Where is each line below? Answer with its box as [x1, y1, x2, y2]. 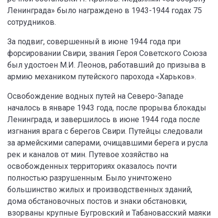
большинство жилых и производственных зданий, [7, 185, 192, 194]
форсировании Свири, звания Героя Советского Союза [7, 49, 207, 58]
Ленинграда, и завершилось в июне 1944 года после [7, 115, 200, 124]
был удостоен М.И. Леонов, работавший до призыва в [7, 60, 206, 70]
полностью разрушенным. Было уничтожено [7, 173, 172, 182]
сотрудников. [7, 18, 56, 27]
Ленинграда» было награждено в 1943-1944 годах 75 [7, 6, 202, 15]
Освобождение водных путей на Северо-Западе [7, 91, 183, 101]
